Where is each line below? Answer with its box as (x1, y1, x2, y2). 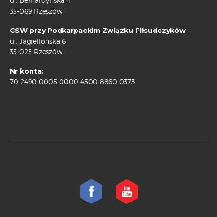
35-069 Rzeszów (10, 7, 62, 15)
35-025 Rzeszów (10, 47, 62, 56)
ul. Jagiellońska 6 (10, 37, 66, 46)
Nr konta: (10, 67, 44, 76)
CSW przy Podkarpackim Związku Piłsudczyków (10, 26, 186, 35)
